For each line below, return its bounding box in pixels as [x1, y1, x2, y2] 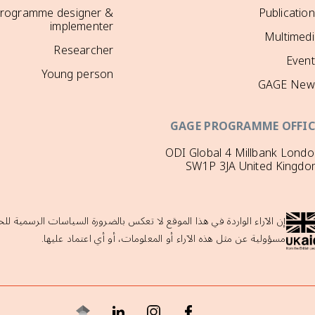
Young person [41, 62, 114, 86]
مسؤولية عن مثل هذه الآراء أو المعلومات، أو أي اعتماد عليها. [41, 228, 286, 249]
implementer [50, 14, 114, 39]
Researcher [53, 38, 114, 63]
